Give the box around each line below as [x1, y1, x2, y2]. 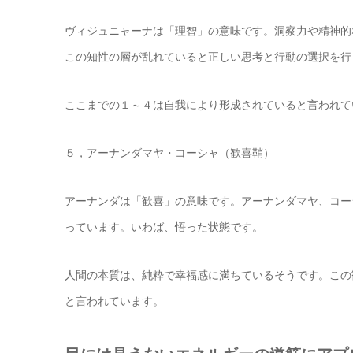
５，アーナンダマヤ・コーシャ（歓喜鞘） [65, 146, 274, 159]
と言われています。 [65, 294, 164, 307]
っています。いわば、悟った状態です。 [65, 220, 263, 233]
